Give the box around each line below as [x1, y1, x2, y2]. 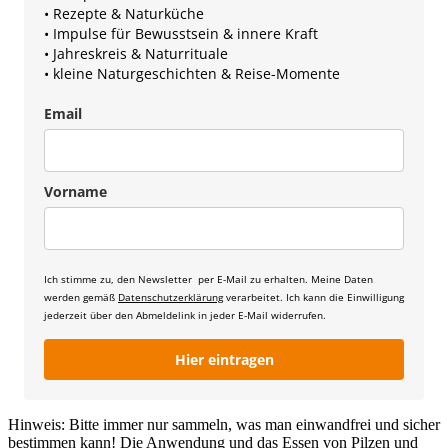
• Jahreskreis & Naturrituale [44, 44, 228, 64]
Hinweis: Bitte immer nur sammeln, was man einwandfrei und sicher [8, 415, 440, 433]
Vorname [44, 182, 107, 202]
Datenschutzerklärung [118, 290, 223, 305]
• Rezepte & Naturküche [44, 4, 204, 24]
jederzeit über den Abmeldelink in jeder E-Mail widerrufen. [44, 308, 326, 323]
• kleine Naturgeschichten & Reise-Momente [44, 64, 340, 84]
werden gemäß [44, 290, 118, 305]
